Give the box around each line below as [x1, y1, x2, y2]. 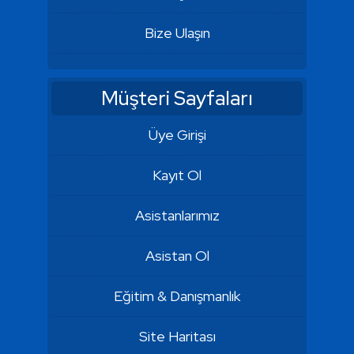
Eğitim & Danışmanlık [114, 287, 240, 305]
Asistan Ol [145, 247, 209, 265]
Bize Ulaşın [144, 24, 210, 42]
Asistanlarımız [134, 206, 220, 224]
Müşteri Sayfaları [101, 85, 253, 111]
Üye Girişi [148, 126, 206, 144]
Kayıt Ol [153, 166, 201, 184]
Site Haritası [138, 327, 216, 345]
